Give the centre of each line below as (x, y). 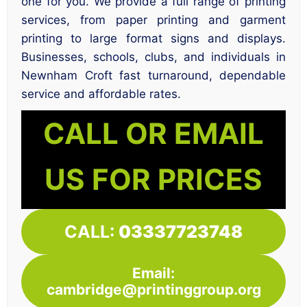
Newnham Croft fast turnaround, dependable (153, 76)
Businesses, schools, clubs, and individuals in (153, 57)
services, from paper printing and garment (153, 20)
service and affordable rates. (101, 94)
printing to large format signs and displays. (153, 39)
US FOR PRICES (153, 180)
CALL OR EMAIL (153, 134)
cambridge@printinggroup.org (153, 289)
